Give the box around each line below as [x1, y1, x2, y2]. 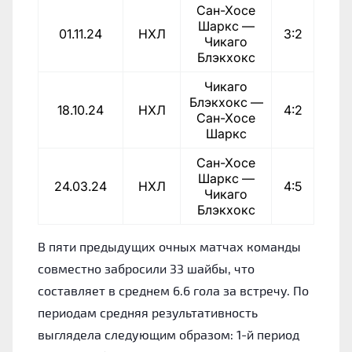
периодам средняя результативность [38, 304, 258, 320]
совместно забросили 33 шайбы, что [38, 260, 255, 276]
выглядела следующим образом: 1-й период [38, 326, 299, 342]
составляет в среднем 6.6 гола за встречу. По [38, 282, 309, 298]
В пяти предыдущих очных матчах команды [38, 238, 301, 254]
